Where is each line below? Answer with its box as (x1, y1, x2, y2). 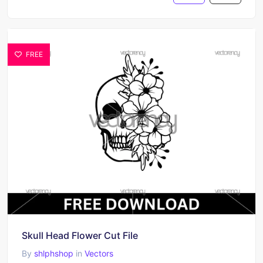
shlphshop (34, 248, 73, 258)
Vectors (85, 248, 113, 258)
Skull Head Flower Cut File (22, 230, 138, 241)
